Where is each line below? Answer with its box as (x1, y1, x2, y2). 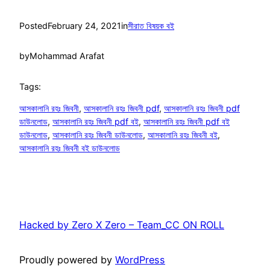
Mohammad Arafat (30, 51, 104, 61)
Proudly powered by (19, 254, 115, 266)
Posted (19, 20, 48, 31)
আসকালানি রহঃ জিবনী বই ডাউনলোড (19, 143, 120, 153)
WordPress (115, 254, 165, 266)
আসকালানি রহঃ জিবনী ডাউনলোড (52, 130, 143, 140)
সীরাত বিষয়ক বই (128, 20, 174, 31)
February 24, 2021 (48, 20, 121, 31)
